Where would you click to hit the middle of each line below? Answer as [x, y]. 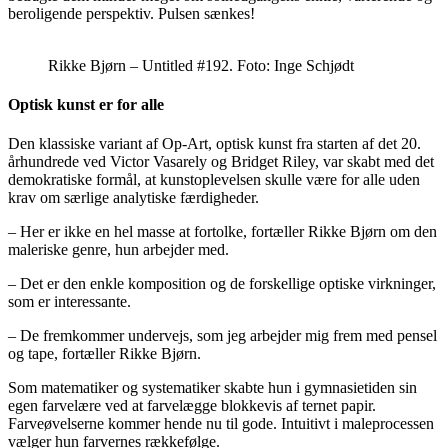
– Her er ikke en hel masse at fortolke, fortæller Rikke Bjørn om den [222, 232]
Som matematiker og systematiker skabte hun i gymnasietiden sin [212, 388]
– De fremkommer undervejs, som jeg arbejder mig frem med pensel [222, 336]
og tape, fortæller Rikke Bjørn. [104, 354]
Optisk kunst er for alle [86, 105]
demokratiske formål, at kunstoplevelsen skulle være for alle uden [214, 180]
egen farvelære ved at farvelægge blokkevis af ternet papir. [192, 406]
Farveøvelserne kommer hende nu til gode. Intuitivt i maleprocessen [221, 424]
